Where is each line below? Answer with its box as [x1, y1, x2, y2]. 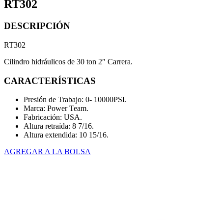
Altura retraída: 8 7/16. [24, 122, 94, 131]
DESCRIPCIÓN [4, 21, 70, 31]
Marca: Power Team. [24, 104, 88, 113]
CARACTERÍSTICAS [4, 75, 96, 86]
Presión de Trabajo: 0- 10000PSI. [24, 95, 127, 104]
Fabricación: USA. [24, 113, 82, 122]
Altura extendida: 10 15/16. [24, 131, 109, 139]
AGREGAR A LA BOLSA [4, 147, 91, 156]
